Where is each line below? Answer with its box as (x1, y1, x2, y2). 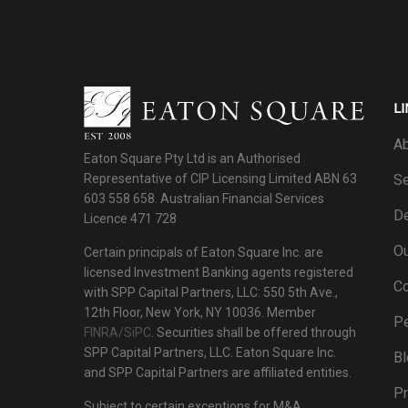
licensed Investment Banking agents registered (84, 265, 353, 280)
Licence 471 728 (84, 211, 177, 226)
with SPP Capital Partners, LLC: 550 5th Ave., (84, 285, 338, 300)
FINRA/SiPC (84, 325, 151, 340)
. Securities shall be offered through (151, 325, 356, 340)
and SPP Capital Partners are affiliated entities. (84, 365, 352, 380)
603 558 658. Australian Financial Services (84, 191, 324, 206)
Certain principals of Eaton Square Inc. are (84, 245, 323, 260)
